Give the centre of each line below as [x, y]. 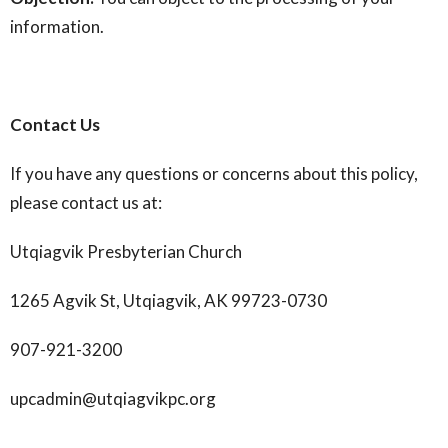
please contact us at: [86, 202]
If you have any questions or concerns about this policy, [214, 173]
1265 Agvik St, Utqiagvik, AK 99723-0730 [168, 300]
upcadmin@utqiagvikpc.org [113, 398]
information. [57, 26]
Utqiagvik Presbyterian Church [126, 251]
